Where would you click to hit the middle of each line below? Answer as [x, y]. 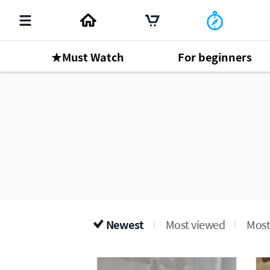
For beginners [215, 57]
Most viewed [195, 224]
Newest [125, 224]
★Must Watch [87, 57]
